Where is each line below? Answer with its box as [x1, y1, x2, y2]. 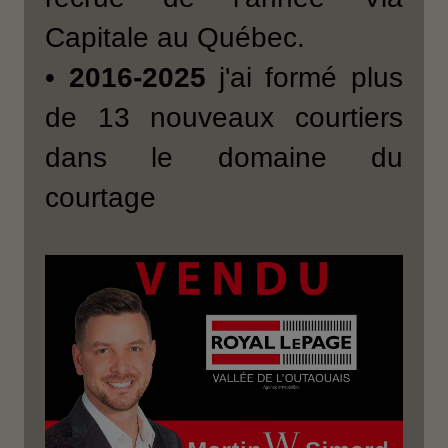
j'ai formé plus [205, 61, 403, 93]
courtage [45, 181, 157, 213]
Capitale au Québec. [45, 21, 306, 53]
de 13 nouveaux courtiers [45, 101, 403, 133]
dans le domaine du [45, 141, 403, 173]
